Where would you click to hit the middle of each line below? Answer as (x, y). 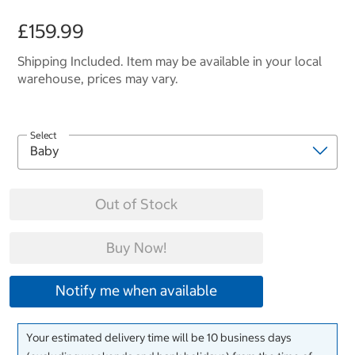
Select (44, 136)
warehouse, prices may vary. (98, 79)
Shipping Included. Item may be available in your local (170, 61)
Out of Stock (136, 204)
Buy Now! (136, 248)
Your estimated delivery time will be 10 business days (159, 338)
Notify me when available (136, 291)
